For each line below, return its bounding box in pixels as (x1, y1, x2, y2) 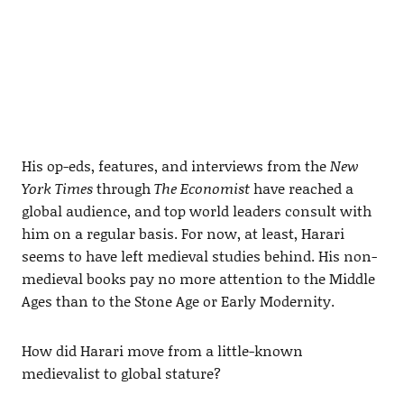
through (92, 178, 154, 199)
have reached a (249, 178, 353, 199)
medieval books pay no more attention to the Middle (21, 268, 375, 289)
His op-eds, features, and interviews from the (21, 155, 330, 177)
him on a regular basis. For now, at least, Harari (21, 223, 344, 244)
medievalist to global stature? (21, 363, 221, 384)
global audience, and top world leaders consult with (21, 200, 372, 222)
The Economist (153, 178, 250, 199)
